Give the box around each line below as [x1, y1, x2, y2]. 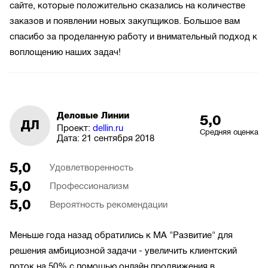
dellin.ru [92, 123, 123, 133]
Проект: [56, 123, 93, 133]
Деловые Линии [56, 110, 129, 120]
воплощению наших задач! [10, 47, 121, 57]
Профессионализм [50, 181, 129, 191]
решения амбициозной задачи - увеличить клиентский [10, 245, 237, 255]
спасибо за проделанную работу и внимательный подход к [10, 32, 257, 42]
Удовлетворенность [50, 163, 133, 173]
